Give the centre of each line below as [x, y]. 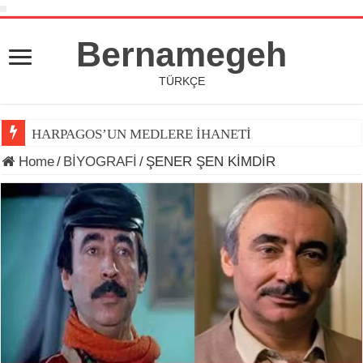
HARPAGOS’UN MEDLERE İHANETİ [142, 134]
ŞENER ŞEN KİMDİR [211, 162]
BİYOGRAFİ [100, 162]
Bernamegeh [181, 54]
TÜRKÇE [181, 81]
